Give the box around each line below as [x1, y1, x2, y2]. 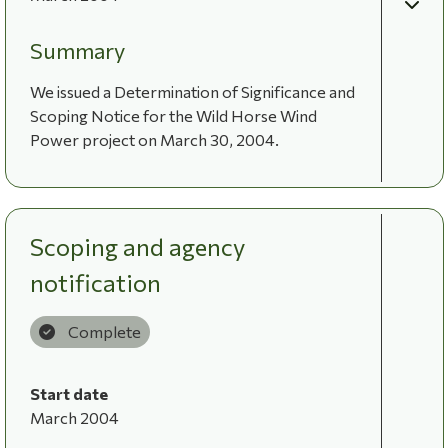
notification [29, 267, 161, 297]
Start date [29, 383, 108, 403]
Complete [67, 321, 141, 341]
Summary [29, 36, 125, 64]
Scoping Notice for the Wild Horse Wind [29, 105, 317, 125]
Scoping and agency [29, 231, 245, 261]
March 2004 [29, 407, 119, 427]
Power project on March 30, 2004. [29, 129, 279, 149]
